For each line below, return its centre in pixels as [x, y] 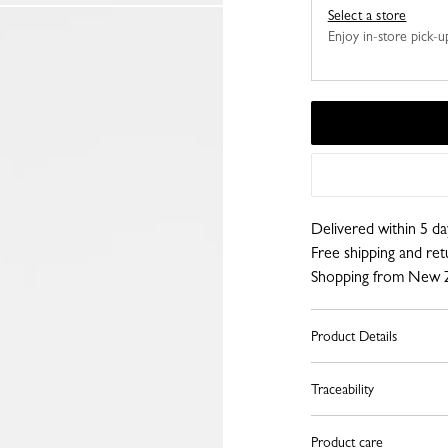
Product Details [353, 336]
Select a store [367, 15]
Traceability [342, 389]
